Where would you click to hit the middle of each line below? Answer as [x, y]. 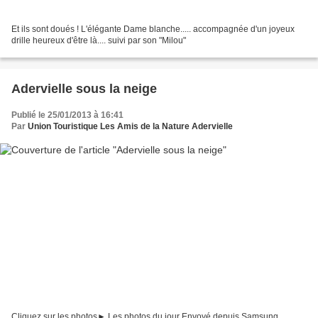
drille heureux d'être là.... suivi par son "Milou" [99, 41]
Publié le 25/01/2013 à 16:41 [67, 115]
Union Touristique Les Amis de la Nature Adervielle [130, 127]
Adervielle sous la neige [84, 89]
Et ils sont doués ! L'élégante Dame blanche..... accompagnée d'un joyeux [153, 29]
